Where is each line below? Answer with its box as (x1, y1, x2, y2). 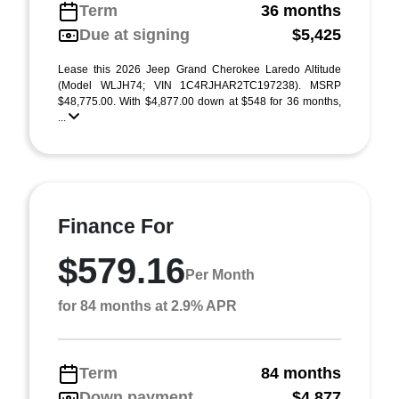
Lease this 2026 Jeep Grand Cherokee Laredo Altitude (58, 63, 341, 76)
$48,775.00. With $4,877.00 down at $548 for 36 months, (58, 95, 341, 108)
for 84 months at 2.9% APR (58, 298, 237, 313)
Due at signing (79, 26, 190, 44)
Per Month (185, 266, 255, 282)
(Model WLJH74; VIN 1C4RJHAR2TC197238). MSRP (58, 79, 341, 92)
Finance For (58, 215, 174, 238)
